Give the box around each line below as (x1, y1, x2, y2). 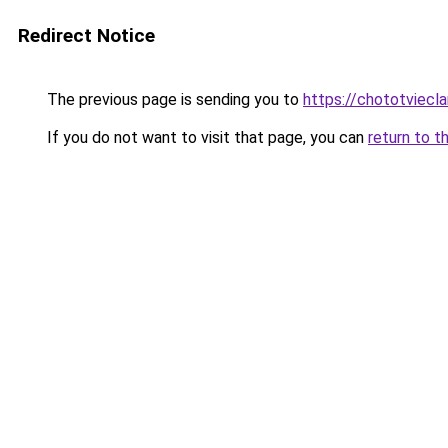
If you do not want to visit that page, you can (43, 128, 368, 147)
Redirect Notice (18, 24, 155, 47)
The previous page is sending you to (43, 90, 303, 109)
